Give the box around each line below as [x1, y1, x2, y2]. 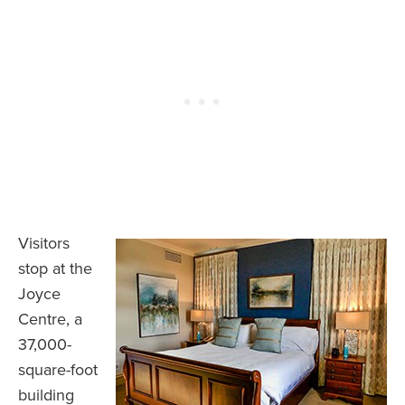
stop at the [18, 259, 92, 279]
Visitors [18, 233, 70, 254]
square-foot [18, 360, 98, 381]
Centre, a [18, 309, 82, 330]
